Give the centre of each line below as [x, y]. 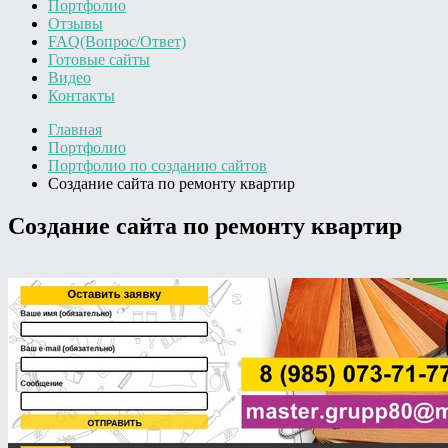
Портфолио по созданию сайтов [157, 165]
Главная [75, 129]
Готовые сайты [99, 59]
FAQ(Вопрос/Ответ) [117, 41]
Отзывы [75, 23]
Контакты [81, 95]
